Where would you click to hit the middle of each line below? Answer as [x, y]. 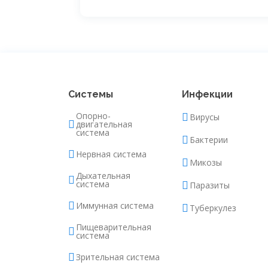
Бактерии [209, 140]
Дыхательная [103, 176]
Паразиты [210, 185]
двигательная [104, 124]
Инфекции [207, 94]
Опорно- [93, 116]
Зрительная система [118, 257]
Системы [91, 94]
